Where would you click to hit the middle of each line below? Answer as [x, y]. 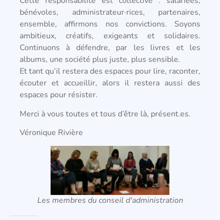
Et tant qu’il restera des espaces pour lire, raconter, [110, 71]
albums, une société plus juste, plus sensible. [100, 60]
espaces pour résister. [59, 95]
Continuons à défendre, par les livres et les [110, 48]
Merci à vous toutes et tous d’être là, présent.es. [105, 114]
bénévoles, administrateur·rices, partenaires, [110, 13]
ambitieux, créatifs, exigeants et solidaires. [110, 36]
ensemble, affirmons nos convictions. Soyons [110, 24]
